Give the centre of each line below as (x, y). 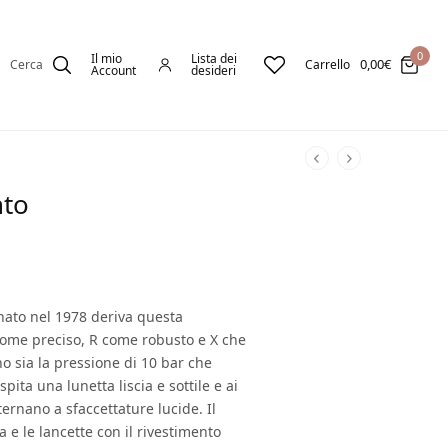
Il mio (106, 58)
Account (113, 70)
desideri (213, 70)
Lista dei (213, 58)
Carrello (327, 64)
